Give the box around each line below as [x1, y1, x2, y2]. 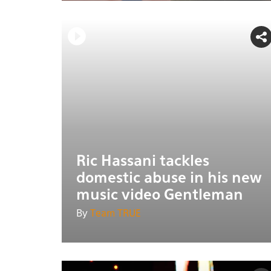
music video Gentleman [76, 188, 243, 203]
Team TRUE [90, 209, 141, 219]
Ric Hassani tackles [76, 154, 209, 169]
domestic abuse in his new [76, 171, 262, 186]
